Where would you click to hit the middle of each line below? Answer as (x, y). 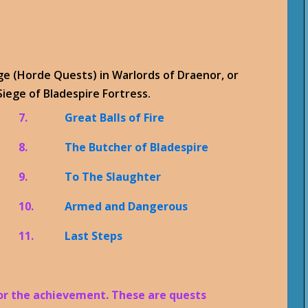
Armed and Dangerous (126, 206)
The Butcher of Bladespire (137, 147)
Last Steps (94, 235)
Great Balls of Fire (115, 117)
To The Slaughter (113, 176)
